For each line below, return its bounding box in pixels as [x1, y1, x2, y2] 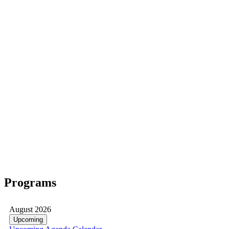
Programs [4, 175, 56, 189]
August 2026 [9, 204, 51, 214]
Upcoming [13, 215, 43, 223]
